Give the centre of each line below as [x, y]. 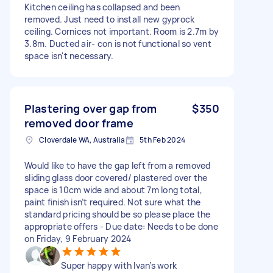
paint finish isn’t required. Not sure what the [113, 202]
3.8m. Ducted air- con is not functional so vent [118, 43]
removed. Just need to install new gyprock [110, 19]
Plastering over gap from [91, 108]
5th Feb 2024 [162, 140]
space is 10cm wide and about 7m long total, [113, 190]
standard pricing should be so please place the [118, 214]
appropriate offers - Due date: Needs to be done [121, 226]
